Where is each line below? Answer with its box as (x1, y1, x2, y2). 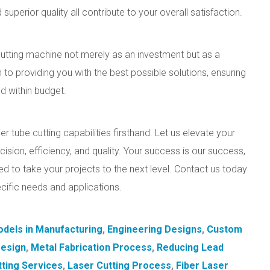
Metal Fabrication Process (31, 242, 152, 254)
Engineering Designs (107, 224, 202, 236)
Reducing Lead (157, 242, 224, 254)
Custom (207, 224, 242, 236)
